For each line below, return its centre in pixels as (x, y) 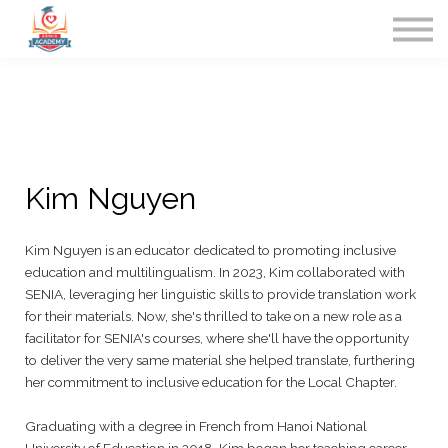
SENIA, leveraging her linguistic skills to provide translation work (220, 293)
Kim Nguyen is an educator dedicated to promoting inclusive (210, 249)
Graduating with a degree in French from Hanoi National (196, 425)
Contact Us (224, 39)
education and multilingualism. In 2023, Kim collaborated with (215, 271)
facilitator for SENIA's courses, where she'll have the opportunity (217, 337)
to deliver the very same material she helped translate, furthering (220, 359)
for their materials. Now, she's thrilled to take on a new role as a (213, 315)
